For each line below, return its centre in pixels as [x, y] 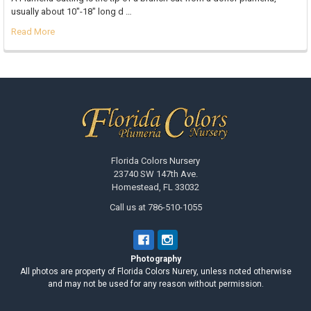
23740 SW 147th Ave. [155, 174]
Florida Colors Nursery [155, 160]
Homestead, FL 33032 [155, 187]
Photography [155, 259]
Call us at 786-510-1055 [155, 207]
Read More [33, 32]
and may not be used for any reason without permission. [155, 284]
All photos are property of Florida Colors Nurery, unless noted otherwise [155, 272]
